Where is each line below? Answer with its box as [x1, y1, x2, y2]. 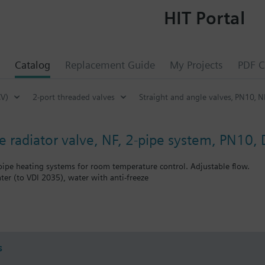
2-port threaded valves [33, 92, 115, 102]
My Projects [170, 59, 223, 71]
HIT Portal [163, 7, 245, 28]
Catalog [15, 59, 50, 71]
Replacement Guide [65, 59, 155, 71]
